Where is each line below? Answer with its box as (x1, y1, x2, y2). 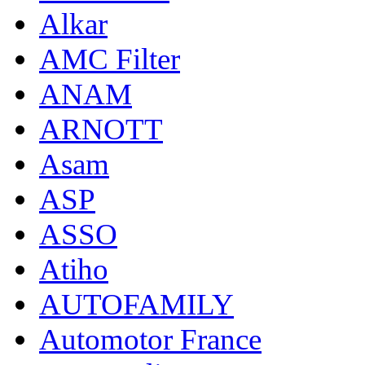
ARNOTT (39, 112, 163, 146)
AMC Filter (39, 42, 180, 76)
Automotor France (39, 322, 262, 356)
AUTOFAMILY (39, 287, 234, 321)
